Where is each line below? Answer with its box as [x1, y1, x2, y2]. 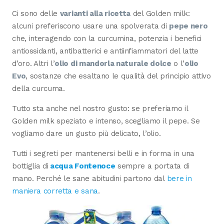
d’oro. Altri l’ [12, 58, 55, 68]
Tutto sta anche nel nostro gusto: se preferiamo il [12, 103, 188, 113]
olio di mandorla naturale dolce [54, 58, 171, 68]
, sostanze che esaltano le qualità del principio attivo [25, 71, 211, 80]
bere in [166, 174, 192, 183]
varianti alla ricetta [59, 8, 131, 18]
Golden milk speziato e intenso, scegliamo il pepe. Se [12, 116, 200, 125]
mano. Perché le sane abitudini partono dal [12, 174, 167, 183]
